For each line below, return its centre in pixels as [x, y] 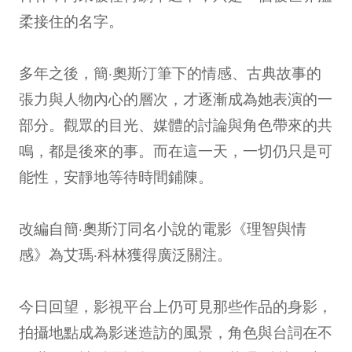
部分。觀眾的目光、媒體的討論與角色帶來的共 [176, 124]
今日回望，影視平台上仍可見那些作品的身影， [176, 306]
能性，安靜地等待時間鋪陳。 [116, 176]
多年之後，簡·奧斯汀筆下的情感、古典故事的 [170, 72]
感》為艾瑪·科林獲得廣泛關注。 [125, 254]
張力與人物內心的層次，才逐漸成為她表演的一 [176, 98]
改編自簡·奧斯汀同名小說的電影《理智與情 [163, 228]
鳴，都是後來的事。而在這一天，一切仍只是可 [176, 150]
